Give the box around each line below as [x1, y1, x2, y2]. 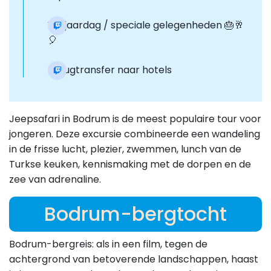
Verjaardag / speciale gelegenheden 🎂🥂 [48, 18, 244, 33]
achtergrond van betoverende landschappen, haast [9, 252, 258, 267]
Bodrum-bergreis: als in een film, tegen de [9, 237, 207, 252]
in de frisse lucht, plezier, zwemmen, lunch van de [9, 142, 241, 157]
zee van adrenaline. [9, 172, 101, 187]
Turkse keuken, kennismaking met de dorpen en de [9, 157, 251, 172]
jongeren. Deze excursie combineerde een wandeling [9, 127, 260, 142]
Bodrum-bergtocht [44, 200, 227, 228]
